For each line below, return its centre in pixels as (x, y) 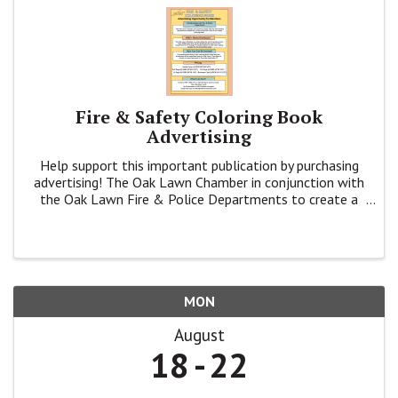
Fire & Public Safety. (199, 232)
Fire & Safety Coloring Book (199, 116)
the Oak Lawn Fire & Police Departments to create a (199, 199)
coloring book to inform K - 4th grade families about (199, 215)
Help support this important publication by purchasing (199, 165)
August (199, 335)
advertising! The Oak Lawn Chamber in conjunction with (199, 182)
